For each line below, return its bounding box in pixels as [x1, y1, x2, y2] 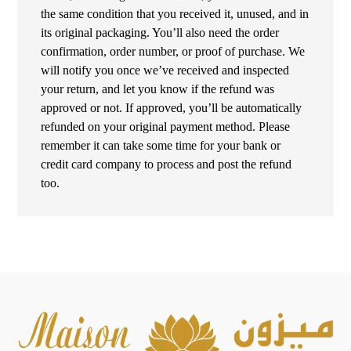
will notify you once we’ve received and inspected [41, 63, 290, 78]
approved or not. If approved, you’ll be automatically [41, 101, 302, 115]
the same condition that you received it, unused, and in [41, 7, 309, 21]
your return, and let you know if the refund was [41, 82, 275, 96]
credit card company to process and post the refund [41, 157, 292, 172]
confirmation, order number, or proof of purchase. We [41, 45, 306, 59]
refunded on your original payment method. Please [41, 120, 291, 134]
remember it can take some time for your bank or [41, 139, 281, 153]
